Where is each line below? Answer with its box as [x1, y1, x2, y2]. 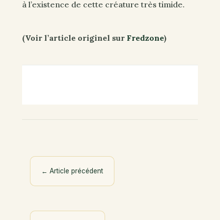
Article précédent [49, 166, 103, 175]
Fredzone [126, 32, 164, 43]
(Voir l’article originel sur [22, 32, 127, 43]
